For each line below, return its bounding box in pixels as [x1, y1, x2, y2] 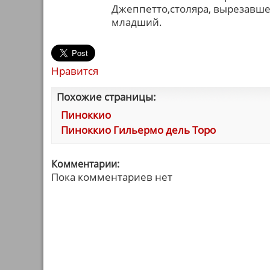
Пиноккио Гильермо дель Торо [61, 123, 216, 137]
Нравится [51, 64, 98, 78]
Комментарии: [51, 157, 119, 171]
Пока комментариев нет [51, 170, 172, 184]
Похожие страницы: [57, 90, 156, 104]
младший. [111, 15, 162, 29]
